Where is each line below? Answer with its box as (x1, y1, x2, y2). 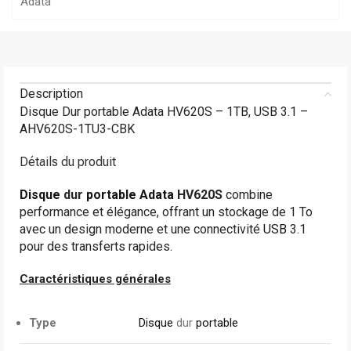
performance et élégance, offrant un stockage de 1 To (20, 204, 313, 219)
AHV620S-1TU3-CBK (20, 121, 135, 136)
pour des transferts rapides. (20, 239, 172, 254)
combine (223, 187, 273, 202)
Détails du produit (20, 154, 116, 169)
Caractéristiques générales (20, 272, 171, 286)
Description (20, 86, 83, 101)
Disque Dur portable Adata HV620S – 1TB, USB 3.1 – (20, 104, 308, 119)
